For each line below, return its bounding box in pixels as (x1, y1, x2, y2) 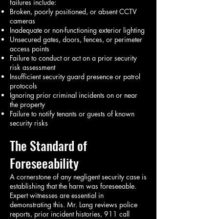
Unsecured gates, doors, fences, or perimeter (10, 35, 142, 44)
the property (10, 100, 45, 109)
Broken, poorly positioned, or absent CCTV (10, 7, 137, 16)
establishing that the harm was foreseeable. (10, 181, 136, 191)
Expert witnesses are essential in (10, 191, 104, 200)
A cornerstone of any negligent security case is (10, 172, 147, 181)
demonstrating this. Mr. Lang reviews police (10, 200, 137, 209)
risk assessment (10, 63, 55, 72)
